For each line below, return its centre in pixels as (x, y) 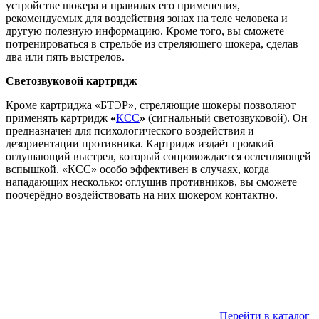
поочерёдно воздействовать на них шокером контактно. (142, 195)
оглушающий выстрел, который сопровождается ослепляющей (158, 157)
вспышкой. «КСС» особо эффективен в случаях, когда (137, 169)
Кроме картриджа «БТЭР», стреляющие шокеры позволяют (151, 105)
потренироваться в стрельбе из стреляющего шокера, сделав (152, 44)
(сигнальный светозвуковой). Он (226, 118)
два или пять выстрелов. (65, 57)
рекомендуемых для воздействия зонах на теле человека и (147, 19)
